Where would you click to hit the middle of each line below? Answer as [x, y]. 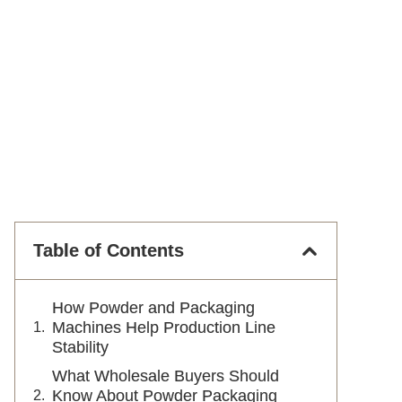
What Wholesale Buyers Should [166, 376]
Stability [80, 347]
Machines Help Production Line [164, 328]
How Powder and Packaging [153, 308]
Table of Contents [109, 250]
